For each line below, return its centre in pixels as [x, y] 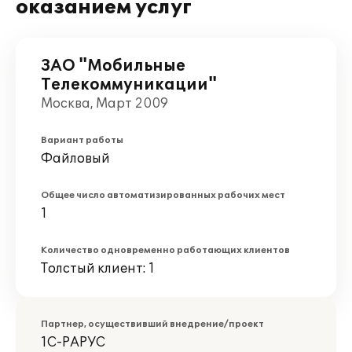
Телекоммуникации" [129, 85]
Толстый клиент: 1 [98, 269]
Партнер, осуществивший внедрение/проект [152, 324]
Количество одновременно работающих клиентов [165, 250]
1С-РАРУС [73, 343]
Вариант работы [82, 140]
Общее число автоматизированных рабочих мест [163, 195]
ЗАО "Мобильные [113, 66]
